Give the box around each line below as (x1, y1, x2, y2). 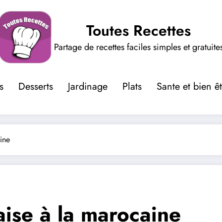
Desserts (18, 79, 53, 94)
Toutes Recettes (86, 19, 191, 41)
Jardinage (67, 79, 108, 94)
